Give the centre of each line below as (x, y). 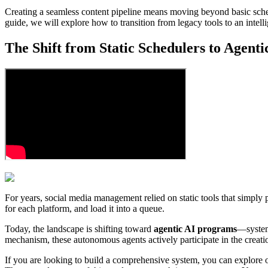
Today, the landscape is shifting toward (79, 229)
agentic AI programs (195, 229)
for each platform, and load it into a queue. (85, 209)
